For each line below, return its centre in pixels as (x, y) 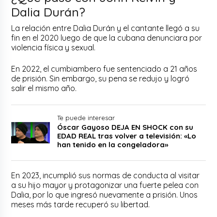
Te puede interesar (86, 118)
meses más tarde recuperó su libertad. (82, 205)
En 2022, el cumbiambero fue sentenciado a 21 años (104, 69)
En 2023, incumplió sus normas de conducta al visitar (106, 176)
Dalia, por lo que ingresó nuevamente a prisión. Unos (105, 195)
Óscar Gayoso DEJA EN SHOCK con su (125, 127)
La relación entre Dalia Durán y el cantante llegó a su (106, 28)
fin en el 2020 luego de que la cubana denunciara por (107, 38)
